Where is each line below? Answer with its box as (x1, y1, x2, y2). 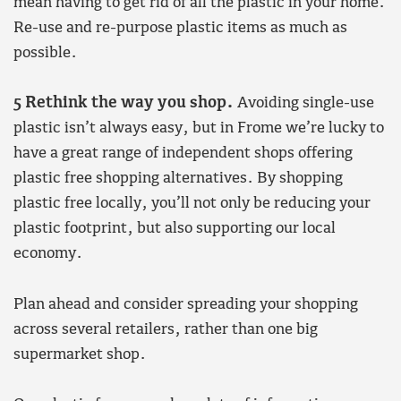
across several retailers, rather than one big (13, 320, 318, 338)
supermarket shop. (13, 346, 146, 363)
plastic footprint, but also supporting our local (13, 220, 336, 238)
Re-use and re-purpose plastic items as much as (13, 19, 347, 37)
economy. (13, 245, 82, 263)
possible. (13, 44, 77, 62)
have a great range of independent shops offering (13, 145, 353, 163)
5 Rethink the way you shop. (13, 95, 234, 113)
